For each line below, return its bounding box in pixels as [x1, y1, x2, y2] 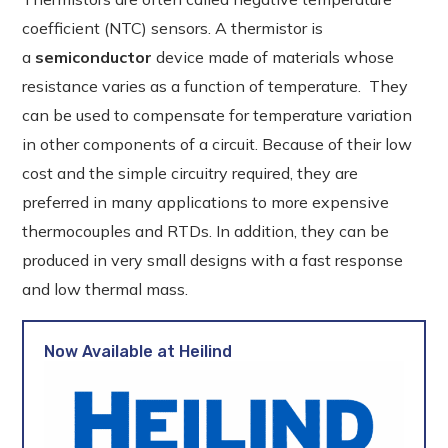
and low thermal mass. [22, 279, 189, 299]
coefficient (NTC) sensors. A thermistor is [22, 18, 324, 38]
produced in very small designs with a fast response [22, 250, 404, 270]
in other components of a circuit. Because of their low [22, 134, 413, 154]
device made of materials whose [156, 47, 395, 67]
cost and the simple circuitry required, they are [22, 163, 359, 183]
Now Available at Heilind [44, 342, 233, 361]
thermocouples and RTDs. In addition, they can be [22, 221, 390, 241]
